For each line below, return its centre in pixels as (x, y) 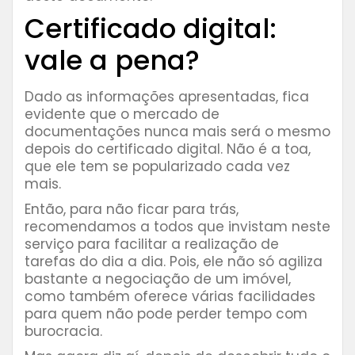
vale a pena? (112, 61)
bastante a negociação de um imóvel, (158, 279)
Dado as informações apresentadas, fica (167, 97)
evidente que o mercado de (122, 115)
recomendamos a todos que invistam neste (177, 227)
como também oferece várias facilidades (170, 297)
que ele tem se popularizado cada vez (157, 167)
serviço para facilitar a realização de (152, 244)
